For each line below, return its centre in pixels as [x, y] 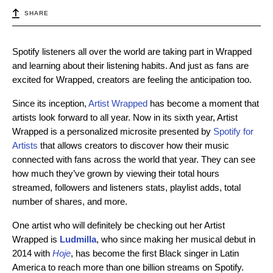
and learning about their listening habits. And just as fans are [130, 66]
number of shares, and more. [70, 202]
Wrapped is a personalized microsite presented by [113, 132]
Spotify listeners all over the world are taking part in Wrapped [132, 52]
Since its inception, [50, 104]
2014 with [32, 253]
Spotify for [233, 132]
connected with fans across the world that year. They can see [134, 160]
